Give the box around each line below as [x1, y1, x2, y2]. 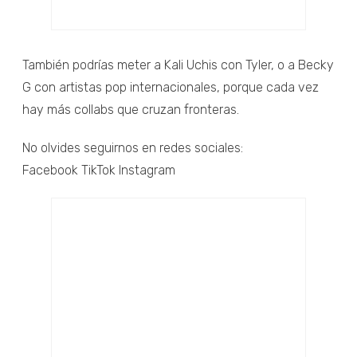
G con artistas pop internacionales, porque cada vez [22, 79, 319, 95]
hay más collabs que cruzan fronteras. [22, 101, 239, 117]
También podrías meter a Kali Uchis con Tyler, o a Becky [22, 57, 334, 73]
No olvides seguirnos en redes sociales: [22, 139, 243, 155]
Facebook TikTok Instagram [22, 162, 175, 178]
